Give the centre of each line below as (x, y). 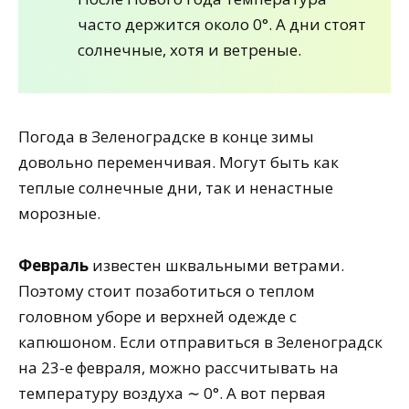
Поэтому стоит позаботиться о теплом (167, 290)
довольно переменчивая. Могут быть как (178, 162)
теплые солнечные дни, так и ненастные (176, 187)
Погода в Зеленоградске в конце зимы (166, 136)
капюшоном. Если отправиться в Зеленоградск (200, 341)
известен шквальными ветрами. (216, 265)
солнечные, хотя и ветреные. (189, 50)
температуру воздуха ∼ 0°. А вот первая (172, 393)
